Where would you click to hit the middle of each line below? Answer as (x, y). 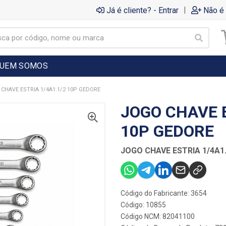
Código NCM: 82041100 (158, 216)
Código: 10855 (143, 205)
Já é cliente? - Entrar (143, 10)
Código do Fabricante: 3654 (164, 193)
